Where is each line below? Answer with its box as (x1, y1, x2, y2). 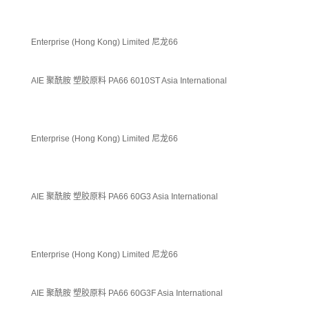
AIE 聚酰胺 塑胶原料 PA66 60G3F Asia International (31, 288, 225, 298)
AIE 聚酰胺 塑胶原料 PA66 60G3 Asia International (31, 191, 220, 201)
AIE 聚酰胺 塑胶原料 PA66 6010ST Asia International (31, 75, 229, 86)
